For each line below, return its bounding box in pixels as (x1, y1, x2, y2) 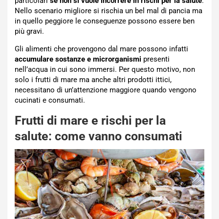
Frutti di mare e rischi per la (15, 113, 166, 128)
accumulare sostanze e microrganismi (15, 54, 141, 64)
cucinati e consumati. (15, 95, 85, 105)
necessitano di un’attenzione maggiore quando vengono (15, 85, 197, 94)
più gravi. (15, 26, 44, 36)
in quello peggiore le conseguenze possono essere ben (15, 16, 195, 25)
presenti (141, 54, 170, 64)
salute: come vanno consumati (15, 129, 182, 143)
